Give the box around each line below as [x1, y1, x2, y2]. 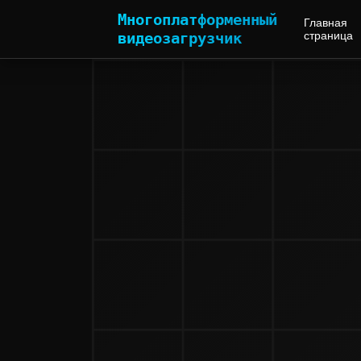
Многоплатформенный [118, 10, 278, 29]
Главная [303, 15, 347, 29]
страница [303, 28, 353, 42]
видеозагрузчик [118, 28, 243, 48]
